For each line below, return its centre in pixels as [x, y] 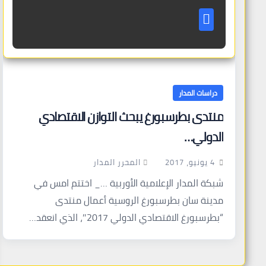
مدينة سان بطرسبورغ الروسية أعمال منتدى [139, 200]
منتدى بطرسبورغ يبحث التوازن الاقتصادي [131, 117]
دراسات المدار [198, 93]
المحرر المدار [117, 162]
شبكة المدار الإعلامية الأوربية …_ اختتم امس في [129, 183]
